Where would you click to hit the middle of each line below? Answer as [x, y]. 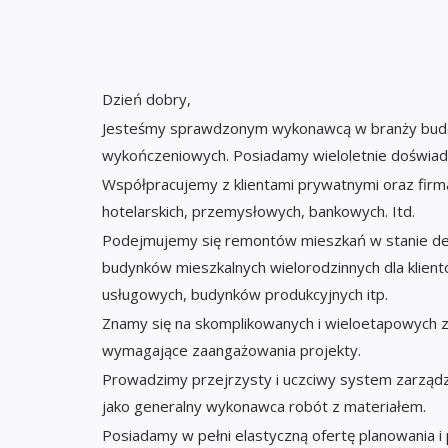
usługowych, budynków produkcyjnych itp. [245, 294]
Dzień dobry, [146, 99]
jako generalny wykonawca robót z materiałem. [264, 406]
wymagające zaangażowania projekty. [231, 350]
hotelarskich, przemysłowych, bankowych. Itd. [258, 211]
